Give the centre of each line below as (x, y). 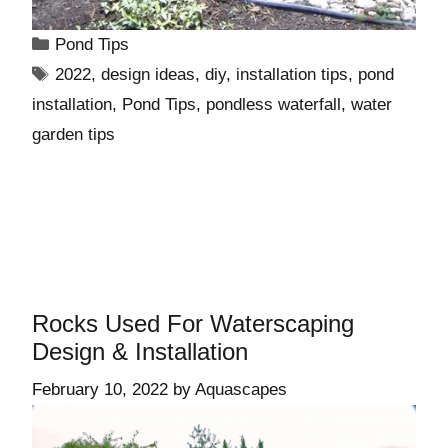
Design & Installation (140, 351)
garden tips (73, 134)
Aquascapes (241, 389)
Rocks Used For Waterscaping (193, 323)
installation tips (292, 74)
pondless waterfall (273, 104)
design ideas (148, 74)
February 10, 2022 (100, 389)
